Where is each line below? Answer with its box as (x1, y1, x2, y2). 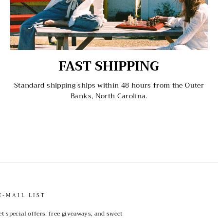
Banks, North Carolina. (71, 90, 147, 102)
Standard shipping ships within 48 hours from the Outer (14, 79, 204, 91)
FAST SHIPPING (58, 55, 160, 78)
